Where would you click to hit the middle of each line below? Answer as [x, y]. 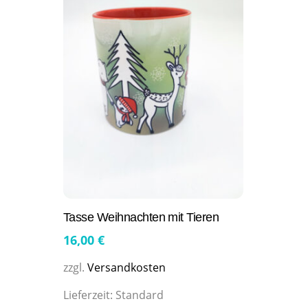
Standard [140, 295]
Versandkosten [126, 267]
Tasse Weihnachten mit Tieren [141, 218]
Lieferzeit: [89, 295]
